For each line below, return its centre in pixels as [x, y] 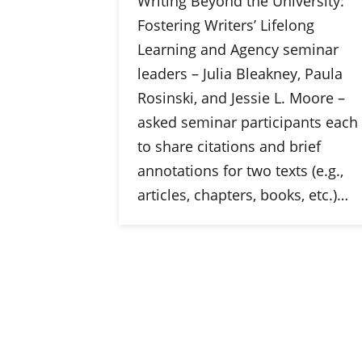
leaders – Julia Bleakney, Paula [240, 73]
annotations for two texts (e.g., [240, 170]
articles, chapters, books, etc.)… [242, 194]
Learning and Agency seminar [238, 49]
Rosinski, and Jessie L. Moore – [241, 97]
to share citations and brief [229, 146]
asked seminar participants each [247, 122]
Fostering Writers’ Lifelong [225, 25]
